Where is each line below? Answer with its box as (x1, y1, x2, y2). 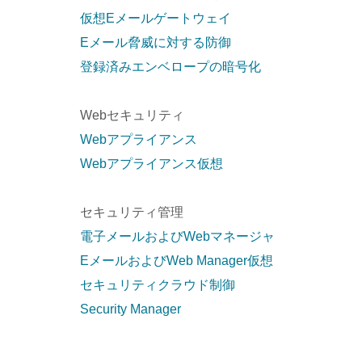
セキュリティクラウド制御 (79, 277, 235, 292)
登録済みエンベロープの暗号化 (79, 59, 261, 74)
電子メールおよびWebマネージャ (79, 229, 275, 243)
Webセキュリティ (79, 107, 184, 122)
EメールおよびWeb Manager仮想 (79, 253, 273, 267)
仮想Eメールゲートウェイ (79, 11, 231, 25)
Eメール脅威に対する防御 (79, 35, 231, 49)
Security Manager (79, 301, 181, 316)
